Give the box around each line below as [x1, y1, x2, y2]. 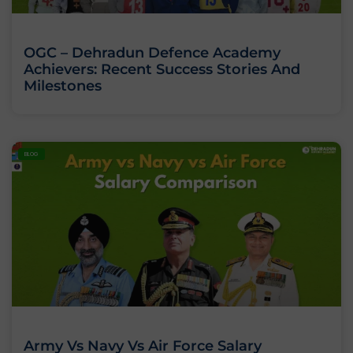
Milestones [24, 76, 102, 95]
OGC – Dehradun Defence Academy [24, 43, 281, 61]
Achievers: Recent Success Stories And [24, 60, 300, 78]
